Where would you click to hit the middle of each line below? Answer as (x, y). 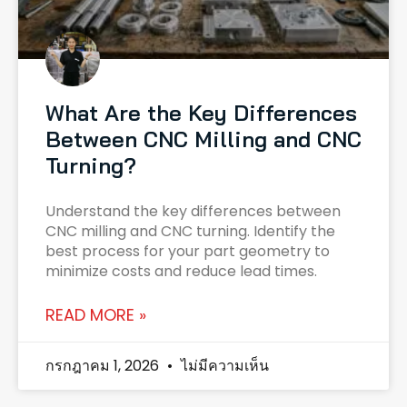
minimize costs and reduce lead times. (181, 272)
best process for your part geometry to (188, 252)
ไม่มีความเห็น (223, 366)
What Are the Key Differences (201, 113)
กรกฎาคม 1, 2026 (104, 366)
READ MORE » (96, 315)
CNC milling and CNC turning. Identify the (190, 232)
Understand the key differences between (193, 212)
